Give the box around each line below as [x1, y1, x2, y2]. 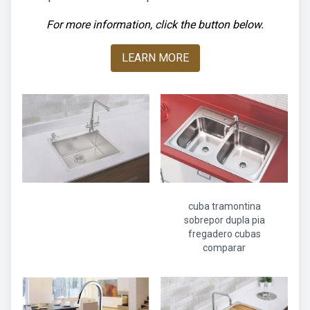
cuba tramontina [188, 201, 261, 212]
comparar [203, 242, 246, 253]
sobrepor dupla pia [183, 215, 265, 226]
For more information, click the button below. [46, 18, 264, 31]
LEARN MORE [121, 51, 189, 64]
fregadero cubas [188, 228, 261, 239]
